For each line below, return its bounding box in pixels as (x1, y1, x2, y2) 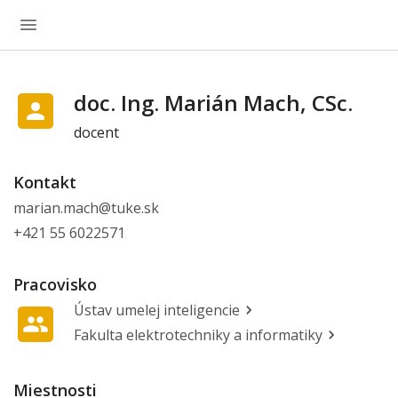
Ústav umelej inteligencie (74, 300, 240, 320)
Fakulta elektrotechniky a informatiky (74, 325, 322, 345)
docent (74, 123, 119, 142)
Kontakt (13, 171, 76, 193)
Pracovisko (13, 274, 97, 295)
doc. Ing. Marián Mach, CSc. (74, 88, 353, 117)
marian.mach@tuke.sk (13, 198, 159, 218)
